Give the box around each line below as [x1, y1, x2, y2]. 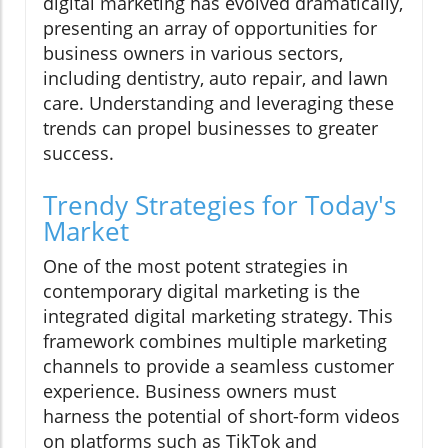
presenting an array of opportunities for [43, 16, 377, 41]
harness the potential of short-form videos [43, 404, 400, 429]
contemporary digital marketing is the [43, 279, 360, 304]
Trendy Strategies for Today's [43, 187, 396, 224]
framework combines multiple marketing [43, 329, 387, 354]
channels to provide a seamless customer [43, 354, 394, 379]
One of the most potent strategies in [43, 254, 348, 279]
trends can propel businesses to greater [43, 116, 378, 141]
